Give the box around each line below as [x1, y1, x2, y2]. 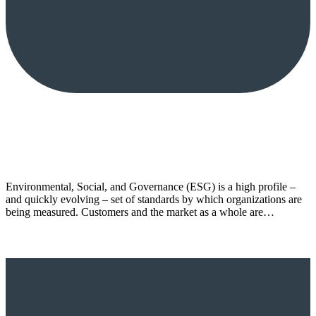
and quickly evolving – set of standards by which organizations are [6, 193, 302, 205]
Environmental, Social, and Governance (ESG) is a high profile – [6, 180, 296, 193]
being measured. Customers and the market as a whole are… [6, 205, 274, 218]
